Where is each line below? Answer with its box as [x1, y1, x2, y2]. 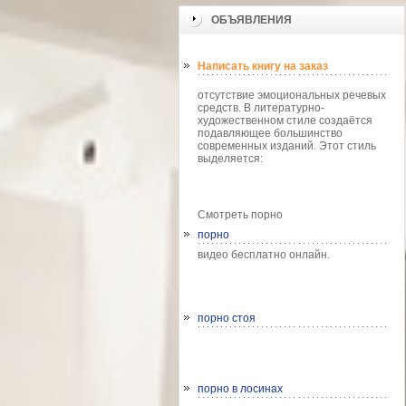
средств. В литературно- [198, 101, 324, 114]
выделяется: [198, 152, 263, 165]
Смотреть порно [198, 208, 283, 221]
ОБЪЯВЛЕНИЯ [211, 14, 292, 26]
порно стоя [198, 312, 256, 324]
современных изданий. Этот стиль [198, 140, 376, 152]
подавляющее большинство [198, 127, 343, 140]
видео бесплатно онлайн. [198, 248, 330, 261]
